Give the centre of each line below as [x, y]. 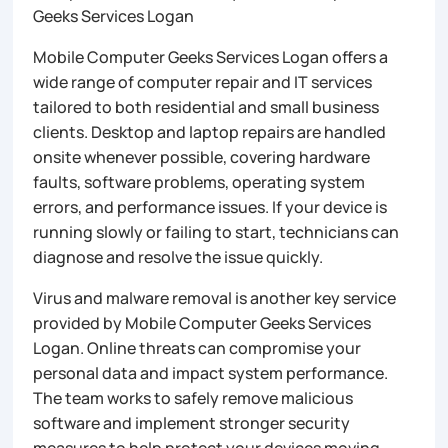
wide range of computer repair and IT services [203, 81]
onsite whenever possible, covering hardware [202, 156]
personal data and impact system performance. [211, 372]
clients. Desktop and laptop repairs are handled [210, 131]
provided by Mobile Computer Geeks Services [202, 322]
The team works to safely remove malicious [193, 397]
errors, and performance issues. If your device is [210, 206]
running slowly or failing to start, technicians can [216, 231]
